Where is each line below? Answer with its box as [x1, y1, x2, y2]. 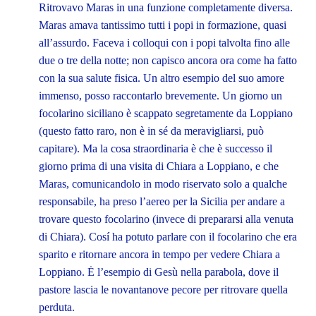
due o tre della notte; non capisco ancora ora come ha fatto [39, 54, 297, 67]
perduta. [39, 301, 75, 314]
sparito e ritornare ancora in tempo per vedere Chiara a [39, 248, 280, 261]
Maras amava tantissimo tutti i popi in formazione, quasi [39, 19, 286, 32]
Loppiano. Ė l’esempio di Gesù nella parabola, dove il [39, 266, 279, 279]
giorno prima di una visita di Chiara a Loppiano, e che [39, 160, 279, 173]
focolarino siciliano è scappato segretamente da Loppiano [39, 107, 293, 120]
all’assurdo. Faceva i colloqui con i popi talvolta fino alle [39, 37, 290, 49]
